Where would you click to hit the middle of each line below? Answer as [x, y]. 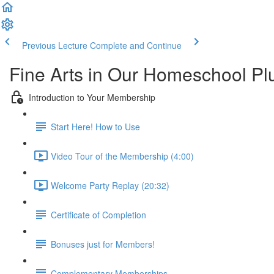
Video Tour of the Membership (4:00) [122, 156]
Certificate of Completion [98, 214]
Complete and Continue [136, 45]
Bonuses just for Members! [103, 244]
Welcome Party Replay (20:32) [110, 185]
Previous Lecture [55, 45]
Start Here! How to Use [95, 126]
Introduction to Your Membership [92, 97]
